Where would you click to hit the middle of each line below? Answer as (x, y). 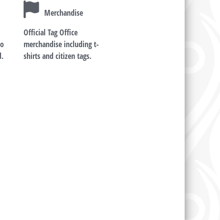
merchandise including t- (61, 44)
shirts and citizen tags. (58, 56)
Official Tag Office (51, 33)
